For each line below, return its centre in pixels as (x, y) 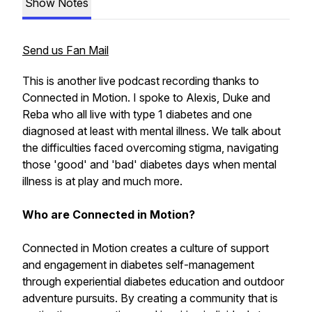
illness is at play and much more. (102, 181)
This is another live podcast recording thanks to (141, 81)
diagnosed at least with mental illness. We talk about (151, 131)
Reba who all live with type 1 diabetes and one (137, 114)
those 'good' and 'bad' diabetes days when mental (149, 164)
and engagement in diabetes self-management (138, 265)
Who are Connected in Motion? (109, 214)
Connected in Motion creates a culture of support (146, 248)
